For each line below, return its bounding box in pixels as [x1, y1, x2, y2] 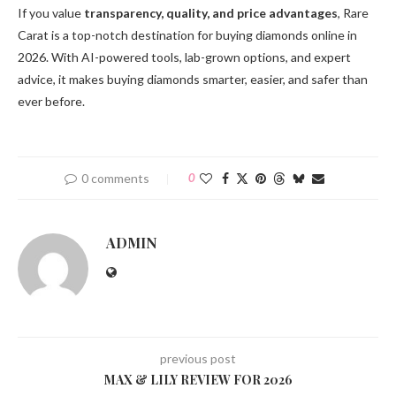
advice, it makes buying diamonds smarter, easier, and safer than [18, 72, 368, 88]
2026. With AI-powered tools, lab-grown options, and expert [18, 49, 351, 65]
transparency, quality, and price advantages [84, 5, 338, 21]
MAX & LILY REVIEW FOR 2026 [103, 371, 293, 389]
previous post [160, 351, 236, 367]
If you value [18, 5, 84, 21]
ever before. [18, 94, 85, 110]
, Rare [338, 5, 369, 21]
